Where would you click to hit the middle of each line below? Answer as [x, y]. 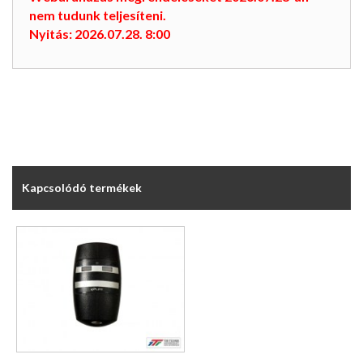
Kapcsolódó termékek [82, 187]
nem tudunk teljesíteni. [98, 15]
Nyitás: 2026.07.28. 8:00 [100, 34]
